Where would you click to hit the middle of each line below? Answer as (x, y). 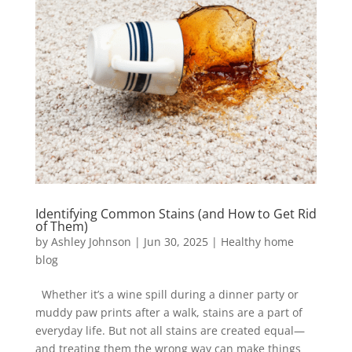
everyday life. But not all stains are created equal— (170, 330)
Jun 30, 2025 (176, 241)
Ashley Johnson (91, 241)
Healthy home (257, 241)
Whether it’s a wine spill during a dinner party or (167, 294)
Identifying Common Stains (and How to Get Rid (176, 213)
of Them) (61, 226)
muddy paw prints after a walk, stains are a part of (169, 312)
